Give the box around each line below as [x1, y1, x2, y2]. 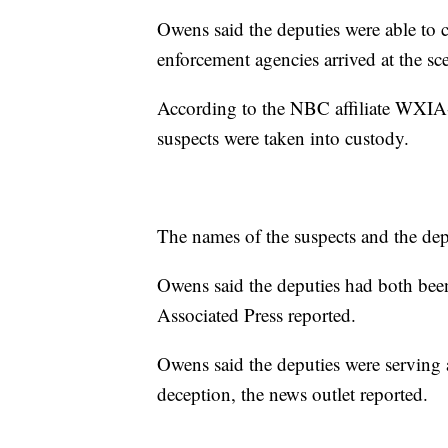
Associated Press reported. [157, 301, 356, 327]
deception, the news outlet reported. [157, 380, 428, 406]
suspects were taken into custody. [157, 124, 409, 150]
